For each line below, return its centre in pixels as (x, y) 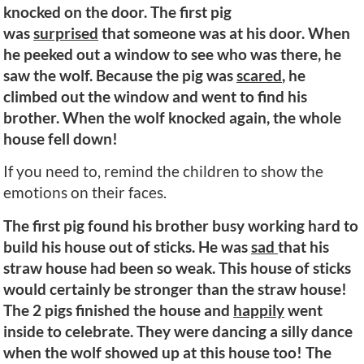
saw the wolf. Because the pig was (120, 75)
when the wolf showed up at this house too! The (167, 352)
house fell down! (61, 138)
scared (259, 75)
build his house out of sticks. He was (127, 246)
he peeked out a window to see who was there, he (172, 54)
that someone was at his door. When (224, 32)
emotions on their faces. (85, 193)
